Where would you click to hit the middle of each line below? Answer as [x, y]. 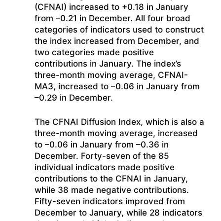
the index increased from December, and [117, 41]
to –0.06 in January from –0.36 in [102, 144]
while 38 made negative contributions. [112, 190]
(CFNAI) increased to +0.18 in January [111, 7]
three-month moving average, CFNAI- [111, 75]
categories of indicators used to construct [119, 30]
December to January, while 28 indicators [118, 212]
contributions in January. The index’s [108, 64]
